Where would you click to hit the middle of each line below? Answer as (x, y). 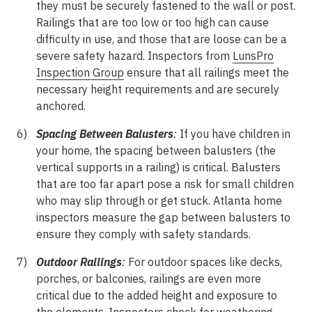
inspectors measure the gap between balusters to (163, 217)
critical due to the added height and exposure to (157, 295)
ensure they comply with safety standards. (143, 234)
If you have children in (235, 134)
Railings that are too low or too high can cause (153, 22)
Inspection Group (80, 72)
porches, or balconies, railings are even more (149, 279)
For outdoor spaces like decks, (205, 262)
